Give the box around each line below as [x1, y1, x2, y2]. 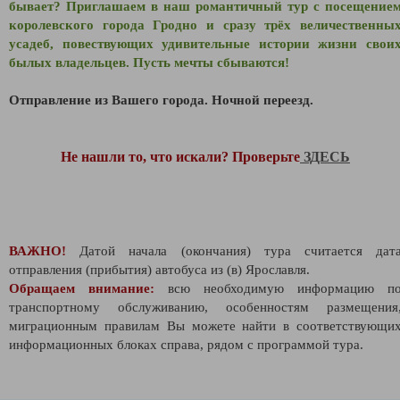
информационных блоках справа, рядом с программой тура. [9, 337, 363, 352]
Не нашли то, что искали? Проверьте [61, 148, 300, 164]
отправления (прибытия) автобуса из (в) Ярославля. [9, 262, 310, 277]
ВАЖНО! [9, 243, 66, 258]
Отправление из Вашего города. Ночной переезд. [9, 92, 313, 107]
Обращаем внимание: [9, 280, 154, 296]
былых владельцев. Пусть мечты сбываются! [9, 54, 289, 70]
